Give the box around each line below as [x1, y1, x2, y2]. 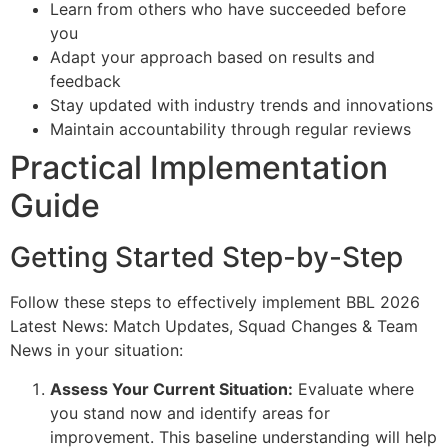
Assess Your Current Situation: [50, 378, 293, 399]
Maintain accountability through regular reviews [50, 119, 411, 140]
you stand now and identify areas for [50, 402, 330, 423]
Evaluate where [293, 378, 414, 399]
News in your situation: [10, 340, 183, 361]
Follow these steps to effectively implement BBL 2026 [10, 292, 420, 313]
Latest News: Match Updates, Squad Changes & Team [10, 316, 418, 337]
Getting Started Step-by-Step [10, 240, 403, 275]
